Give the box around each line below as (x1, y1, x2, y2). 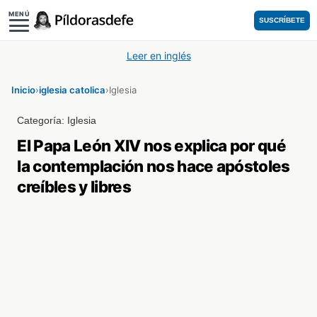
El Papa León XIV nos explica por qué (17, 136, 287, 155)
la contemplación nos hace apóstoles (17, 156, 290, 175)
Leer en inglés (126, 50, 191, 62)
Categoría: (17, 115, 68, 126)
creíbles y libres (17, 177, 131, 196)
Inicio (11, 84, 35, 96)
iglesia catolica (39, 84, 105, 96)
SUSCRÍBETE (259, 16, 305, 24)
